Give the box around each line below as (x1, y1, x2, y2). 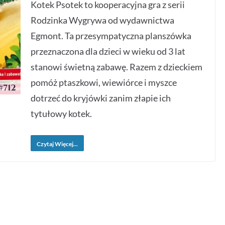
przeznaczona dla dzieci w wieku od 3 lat (31, 46, 186, 57)
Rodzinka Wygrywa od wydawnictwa (31, 15, 175, 26)
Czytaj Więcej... (37, 140, 78, 148)
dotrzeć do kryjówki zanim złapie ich (31, 92, 171, 103)
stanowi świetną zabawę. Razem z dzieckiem (31, 61, 203, 72)
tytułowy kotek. (31, 108, 92, 119)
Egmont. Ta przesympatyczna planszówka (31, 30, 192, 41)
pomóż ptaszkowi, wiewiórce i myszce (31, 77, 177, 88)
